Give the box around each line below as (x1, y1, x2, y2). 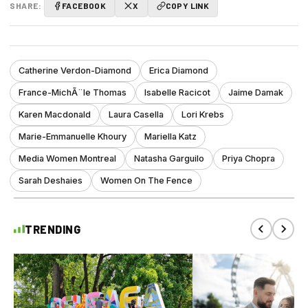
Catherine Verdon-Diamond (19, 65, 131, 76)
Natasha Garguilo (134, 153, 204, 164)
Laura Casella (109, 109, 164, 120)
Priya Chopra (222, 153, 275, 164)
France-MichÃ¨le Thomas (19, 87, 126, 98)
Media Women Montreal (19, 153, 116, 164)
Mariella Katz (144, 131, 197, 142)
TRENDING (25, 222, 80, 236)
